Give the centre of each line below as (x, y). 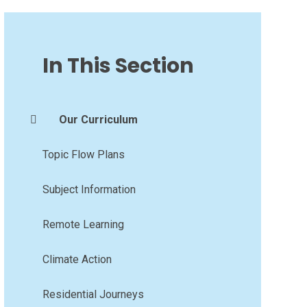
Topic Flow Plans (83, 154)
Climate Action (77, 259)
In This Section (118, 65)
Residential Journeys (93, 294)
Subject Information (89, 189)
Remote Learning (83, 224)
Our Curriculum (98, 119)
